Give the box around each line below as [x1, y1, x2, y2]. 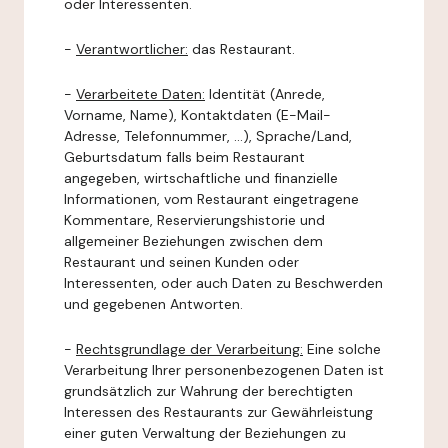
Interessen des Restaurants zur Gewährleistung [64, 403, 373, 421]
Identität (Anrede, [205, 85, 325, 103]
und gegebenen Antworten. [64, 295, 243, 313]
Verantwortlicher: [76, 40, 188, 58]
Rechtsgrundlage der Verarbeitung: [76, 340, 303, 358]
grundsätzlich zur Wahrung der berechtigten [64, 382, 353, 400]
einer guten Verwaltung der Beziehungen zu [64, 424, 346, 442]
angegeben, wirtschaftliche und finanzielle [64, 169, 338, 187]
